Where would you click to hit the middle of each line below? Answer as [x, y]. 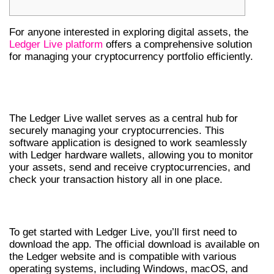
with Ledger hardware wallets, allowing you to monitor [131, 155]
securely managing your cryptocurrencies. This [117, 130]
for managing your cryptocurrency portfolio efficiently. [131, 56]
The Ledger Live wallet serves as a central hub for [124, 118]
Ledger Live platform [56, 44]
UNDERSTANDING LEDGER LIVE [117, 82]
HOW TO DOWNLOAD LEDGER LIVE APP [129, 206]
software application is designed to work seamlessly [128, 143]
